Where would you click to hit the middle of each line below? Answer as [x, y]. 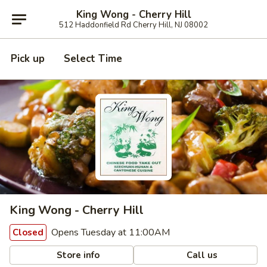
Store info [77, 255]
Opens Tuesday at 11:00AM [109, 232]
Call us [201, 255]
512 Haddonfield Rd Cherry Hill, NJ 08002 [133, 25]
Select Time [93, 59]
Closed [28, 232]
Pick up [28, 59]
